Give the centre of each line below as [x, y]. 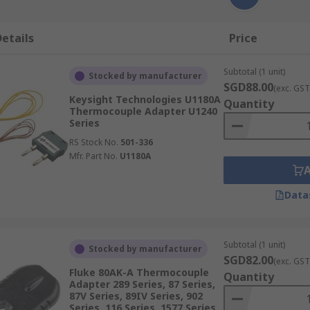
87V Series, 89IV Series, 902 [136, 296]
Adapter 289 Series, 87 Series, [142, 284]
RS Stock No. [93, 142]
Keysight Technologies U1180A [145, 99]
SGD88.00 [248, 87]
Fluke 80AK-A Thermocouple [139, 272]
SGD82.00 [248, 260]
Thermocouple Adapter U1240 [143, 111]
